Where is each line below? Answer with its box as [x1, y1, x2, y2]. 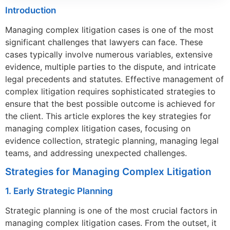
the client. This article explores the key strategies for [5, 111, 211, 122]
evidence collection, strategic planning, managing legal [5, 136, 219, 146]
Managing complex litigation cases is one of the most [5, 25, 214, 35]
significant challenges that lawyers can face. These [5, 37, 203, 48]
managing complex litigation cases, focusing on [5, 123, 190, 134]
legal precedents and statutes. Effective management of [5, 74, 224, 85]
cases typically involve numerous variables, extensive [5, 49, 213, 60]
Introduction [5, 5, 56, 16]
